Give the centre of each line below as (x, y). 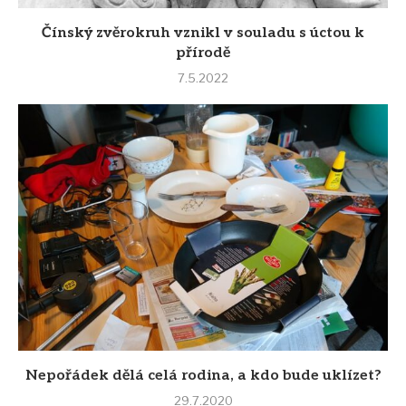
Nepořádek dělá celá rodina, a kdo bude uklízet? (203, 376)
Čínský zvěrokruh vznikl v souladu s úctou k (203, 34)
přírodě (203, 53)
